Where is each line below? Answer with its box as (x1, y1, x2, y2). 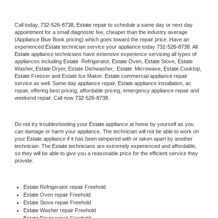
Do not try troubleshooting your (15, 121, 89, 127)
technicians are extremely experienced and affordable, (67, 143, 197, 149)
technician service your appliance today (60, 43, 157, 50)
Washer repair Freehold (39, 207, 96, 213)
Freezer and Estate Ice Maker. (30, 73, 105, 79)
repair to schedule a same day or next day (93, 21, 193, 28)
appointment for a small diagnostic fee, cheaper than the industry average (15, 29, 187, 35)
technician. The (15, 143, 52, 149)
